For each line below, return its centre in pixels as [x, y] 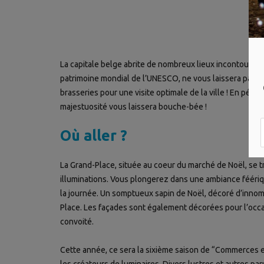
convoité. [77, 222]
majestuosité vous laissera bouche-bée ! [133, 107]
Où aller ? [94, 136]
